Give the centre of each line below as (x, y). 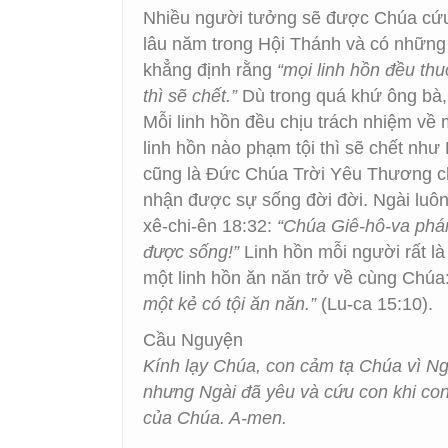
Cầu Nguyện (193, 340)
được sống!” (193, 252)
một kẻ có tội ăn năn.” (229, 304)
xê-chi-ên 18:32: (210, 226)
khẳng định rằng (210, 70)
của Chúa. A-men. (222, 418)
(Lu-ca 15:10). (374, 304)
